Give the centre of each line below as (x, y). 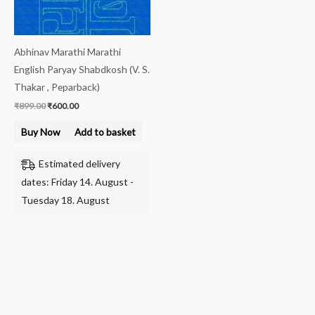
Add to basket (105, 132)
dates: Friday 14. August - (77, 181)
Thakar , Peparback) (57, 87)
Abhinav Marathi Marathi (67, 52)
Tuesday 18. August (65, 200)
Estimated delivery (79, 163)
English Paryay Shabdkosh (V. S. (82, 70)
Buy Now (41, 132)
